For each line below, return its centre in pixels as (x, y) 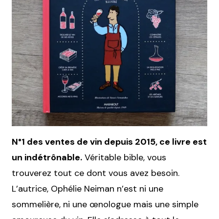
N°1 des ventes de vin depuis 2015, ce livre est (109, 142)
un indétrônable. (47, 157)
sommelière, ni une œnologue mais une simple (105, 204)
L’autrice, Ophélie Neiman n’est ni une (88, 188)
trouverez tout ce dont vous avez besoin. (96, 173)
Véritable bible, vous (124, 157)
